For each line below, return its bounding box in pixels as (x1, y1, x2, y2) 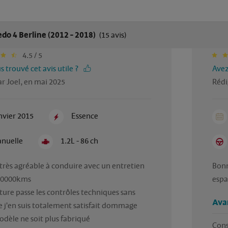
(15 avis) (97, 30, 126, 41)
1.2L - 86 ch (61, 136, 99, 147)
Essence (71, 110, 99, 121)
